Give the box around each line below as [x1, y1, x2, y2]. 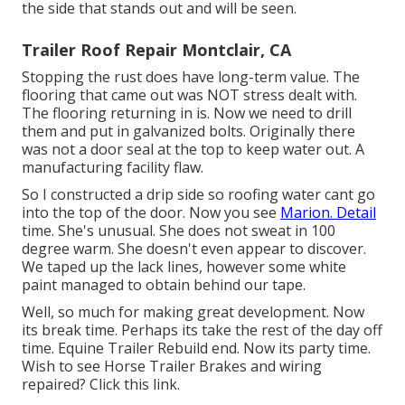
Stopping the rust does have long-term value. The [22, 66, 360, 87]
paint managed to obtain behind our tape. [22, 274, 306, 295]
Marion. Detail [280, 202, 376, 222]
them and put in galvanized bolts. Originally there [22, 120, 355, 141]
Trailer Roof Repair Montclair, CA [22, 38, 291, 61]
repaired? [22, 373, 89, 394]
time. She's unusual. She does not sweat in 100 [22, 220, 335, 240]
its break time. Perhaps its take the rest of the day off [22, 319, 382, 340]
